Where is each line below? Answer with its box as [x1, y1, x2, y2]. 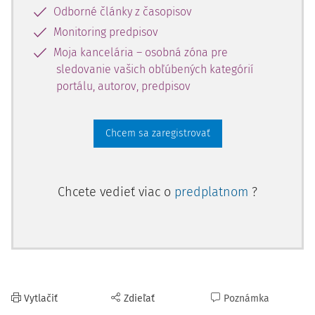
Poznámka [224, 292, 269, 304]
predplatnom [174, 184, 252, 200]
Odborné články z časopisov [53, 5, 192, 18]
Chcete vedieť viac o [58, 184, 174, 200]
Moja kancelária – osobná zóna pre [53, 46, 228, 59]
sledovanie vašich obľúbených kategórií [56, 63, 253, 76]
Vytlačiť [24, 292, 58, 304]
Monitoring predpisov [53, 25, 158, 39]
